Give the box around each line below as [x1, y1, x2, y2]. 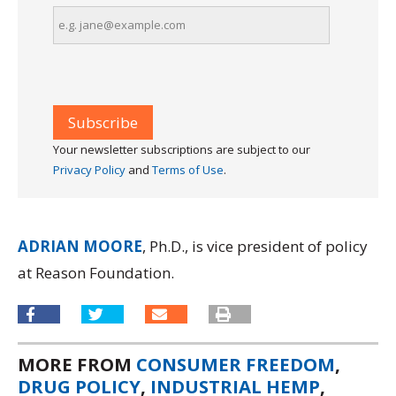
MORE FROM [18, 352, 136, 377]
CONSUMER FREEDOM [136, 352, 335, 377]
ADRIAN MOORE [18, 235, 142, 256]
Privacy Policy [53, 161, 126, 178]
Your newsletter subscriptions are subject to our [53, 141, 310, 157]
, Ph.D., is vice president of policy [142, 235, 368, 256]
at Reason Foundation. [18, 262, 174, 283]
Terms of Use [152, 161, 224, 178]
